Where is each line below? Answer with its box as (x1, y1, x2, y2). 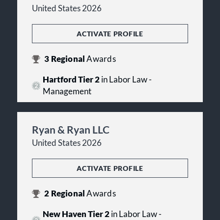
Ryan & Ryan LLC (32, 123, 110, 136)
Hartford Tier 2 (42, 75, 100, 85)
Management (42, 86, 91, 97)
